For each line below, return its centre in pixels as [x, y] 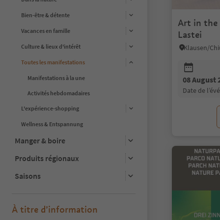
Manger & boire [40, 140]
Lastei [190, 35]
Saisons [28, 176]
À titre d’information [55, 209]
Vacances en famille [46, 31]
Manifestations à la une [56, 78]
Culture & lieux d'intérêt [51, 47]
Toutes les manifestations [53, 62]
